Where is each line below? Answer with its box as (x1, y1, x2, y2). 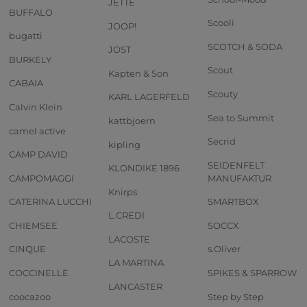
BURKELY (9, 53, 51, 65)
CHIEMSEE (9, 219, 58, 231)
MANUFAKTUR (208, 172, 271, 184)
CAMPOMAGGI (9, 172, 74, 184)
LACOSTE (108, 233, 150, 245)
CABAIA (9, 77, 43, 89)
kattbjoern (108, 114, 156, 126)
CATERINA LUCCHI (9, 196, 92, 208)
